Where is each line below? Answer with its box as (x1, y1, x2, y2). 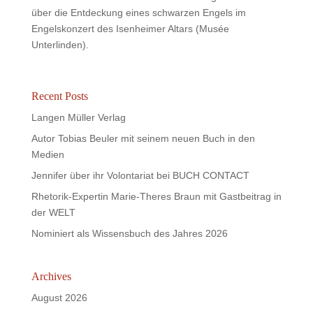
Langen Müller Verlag (31, 111, 126, 123)
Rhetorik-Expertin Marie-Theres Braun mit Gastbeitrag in (31, 190, 282, 202)
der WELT (31, 206, 75, 218)
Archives (31, 270, 71, 282)
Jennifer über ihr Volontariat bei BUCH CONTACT (31, 169, 249, 181)
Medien (31, 148, 64, 160)
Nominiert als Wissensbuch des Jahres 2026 (31, 227, 228, 239)
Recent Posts (31, 89, 88, 102)
